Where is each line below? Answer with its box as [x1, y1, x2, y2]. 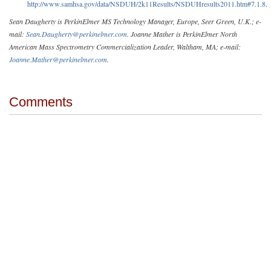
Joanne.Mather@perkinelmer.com [9, 54, 107, 64]
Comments [9, 94, 73, 109]
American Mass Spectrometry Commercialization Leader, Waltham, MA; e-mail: [9, 41, 241, 51]
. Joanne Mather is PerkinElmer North [127, 28, 237, 39]
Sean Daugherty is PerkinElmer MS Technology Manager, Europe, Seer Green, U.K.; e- [9, 16, 261, 26]
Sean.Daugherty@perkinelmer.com [26, 28, 127, 39]
